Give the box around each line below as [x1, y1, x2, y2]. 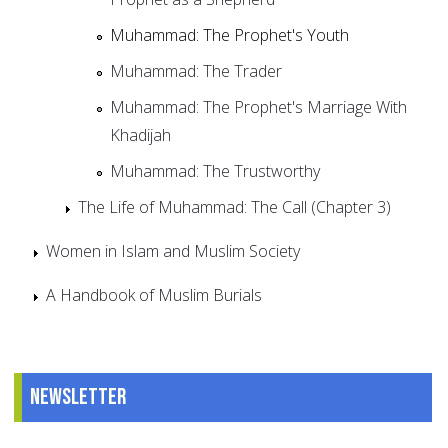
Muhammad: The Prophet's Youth [110, 23, 349, 46]
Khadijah [110, 123, 171, 146]
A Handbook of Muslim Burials [46, 283, 262, 306]
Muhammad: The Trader [110, 59, 282, 82]
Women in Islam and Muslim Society [46, 239, 300, 262]
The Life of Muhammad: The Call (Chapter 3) [78, 195, 391, 218]
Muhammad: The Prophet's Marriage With [110, 95, 407, 118]
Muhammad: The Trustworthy [110, 159, 320, 182]
